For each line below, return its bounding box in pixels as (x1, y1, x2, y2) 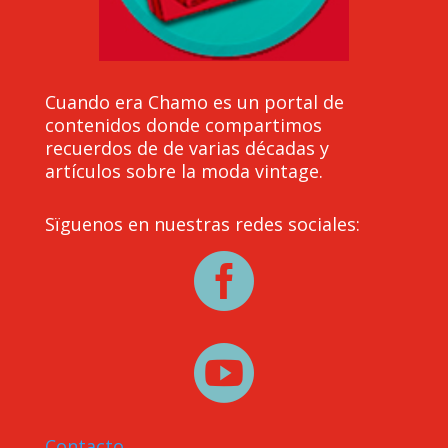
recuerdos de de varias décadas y (44, 136, 329, 161)
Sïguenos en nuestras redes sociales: (44, 212, 360, 237)
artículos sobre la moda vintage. (44, 159, 323, 184)
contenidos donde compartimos (44, 113, 322, 138)
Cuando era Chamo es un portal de (44, 90, 344, 115)
